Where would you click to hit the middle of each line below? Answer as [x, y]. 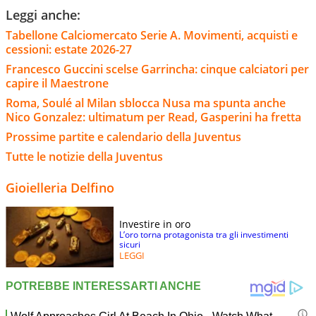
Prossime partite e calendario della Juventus [123, 137]
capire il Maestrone [57, 84]
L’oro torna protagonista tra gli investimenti [204, 235]
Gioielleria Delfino [60, 188]
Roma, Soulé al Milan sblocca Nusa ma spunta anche [146, 103]
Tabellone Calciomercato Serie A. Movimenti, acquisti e [152, 36]
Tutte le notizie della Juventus [84, 157]
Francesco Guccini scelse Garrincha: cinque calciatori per [157, 69]
